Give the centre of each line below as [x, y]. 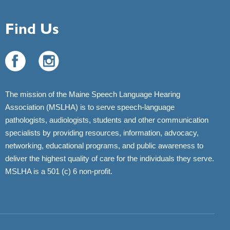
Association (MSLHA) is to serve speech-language [90, 107]
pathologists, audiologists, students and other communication [107, 120]
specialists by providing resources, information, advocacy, [102, 132]
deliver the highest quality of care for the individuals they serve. [109, 158]
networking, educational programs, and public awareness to [104, 145]
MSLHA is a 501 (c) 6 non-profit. [59, 171]
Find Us [32, 28]
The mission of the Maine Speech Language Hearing [92, 94]
